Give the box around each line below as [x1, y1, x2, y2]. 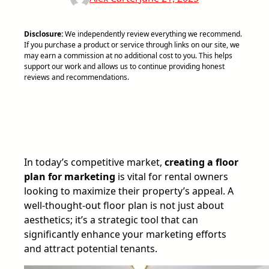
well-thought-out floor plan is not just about [24, 198, 224, 212]
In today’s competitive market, [24, 155, 165, 169]
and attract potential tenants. [24, 241, 157, 255]
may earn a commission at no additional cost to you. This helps [24, 50, 232, 61]
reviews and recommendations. [24, 71, 129, 82]
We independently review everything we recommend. [63, 28, 242, 39]
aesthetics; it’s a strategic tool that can [24, 213, 198, 226]
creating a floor [165, 155, 238, 169]
